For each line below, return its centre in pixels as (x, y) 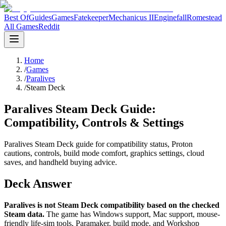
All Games (21, 26)
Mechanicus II (131, 17)
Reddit (49, 26)
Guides (40, 17)
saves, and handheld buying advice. (61, 162)
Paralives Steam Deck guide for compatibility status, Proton (98, 144)
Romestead (204, 17)
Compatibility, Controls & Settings (94, 122)
